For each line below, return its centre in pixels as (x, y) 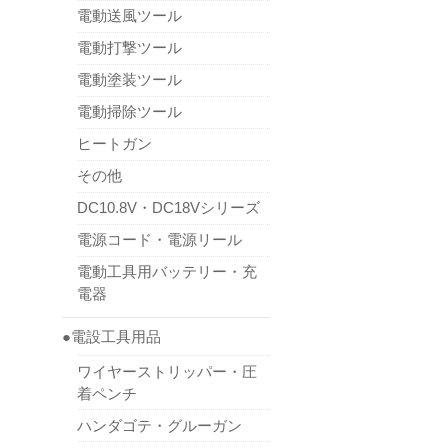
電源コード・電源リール (159, 240)
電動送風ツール (129, 16)
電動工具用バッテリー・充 (167, 272)
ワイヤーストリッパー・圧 (167, 371)
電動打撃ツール (129, 48)
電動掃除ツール (129, 112)
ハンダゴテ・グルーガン (159, 425)
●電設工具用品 (111, 336)
